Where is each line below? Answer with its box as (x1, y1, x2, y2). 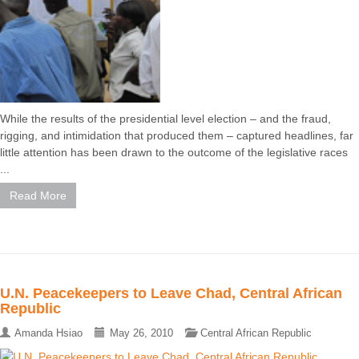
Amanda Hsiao (14, 327, 83, 340)
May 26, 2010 (110, 327, 173, 340)
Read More (10, 189, 67, 203)
